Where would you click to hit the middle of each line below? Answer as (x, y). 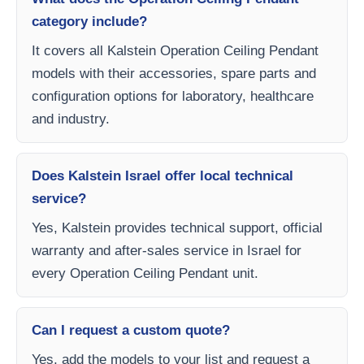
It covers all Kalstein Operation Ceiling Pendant (175, 50)
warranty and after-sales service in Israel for (167, 250)
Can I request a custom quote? (131, 330)
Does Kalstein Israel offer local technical (162, 175)
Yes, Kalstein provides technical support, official (177, 227)
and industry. (71, 119)
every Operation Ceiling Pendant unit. (145, 273)
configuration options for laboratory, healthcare (173, 96)
